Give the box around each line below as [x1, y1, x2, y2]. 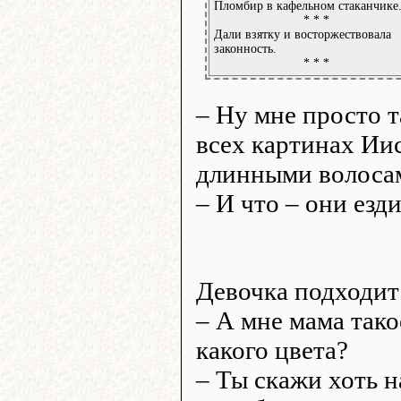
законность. [214, 41, 277, 55]
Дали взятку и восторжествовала [214, 27, 391, 41]
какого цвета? [196, 335, 348, 364]
